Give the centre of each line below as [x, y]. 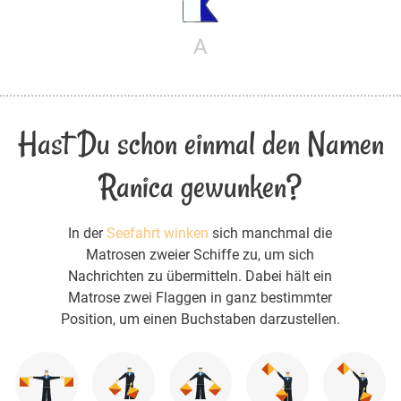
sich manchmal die [271, 234]
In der [88, 234]
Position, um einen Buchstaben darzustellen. [200, 320]
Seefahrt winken [158, 234]
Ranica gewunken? [200, 187]
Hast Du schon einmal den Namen [200, 144]
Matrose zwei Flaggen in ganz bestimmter [200, 298]
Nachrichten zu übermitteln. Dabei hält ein [200, 277]
